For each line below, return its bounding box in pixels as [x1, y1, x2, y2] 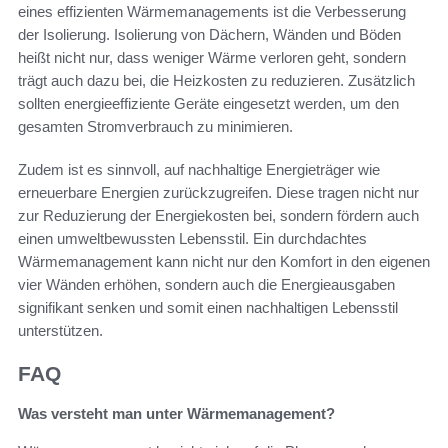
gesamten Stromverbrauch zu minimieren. [18, 118, 293, 136]
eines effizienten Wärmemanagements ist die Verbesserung [18, 3, 406, 21]
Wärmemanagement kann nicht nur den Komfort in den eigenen [18, 253, 430, 271]
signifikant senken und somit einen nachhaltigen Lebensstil [18, 299, 398, 317]
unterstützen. [18, 322, 103, 340]
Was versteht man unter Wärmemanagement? [18, 405, 335, 423]
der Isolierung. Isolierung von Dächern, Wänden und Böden [18, 26, 401, 44]
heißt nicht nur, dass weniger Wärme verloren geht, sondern [18, 49, 406, 67]
